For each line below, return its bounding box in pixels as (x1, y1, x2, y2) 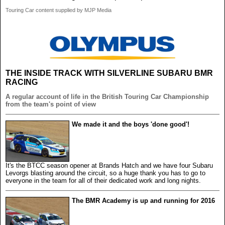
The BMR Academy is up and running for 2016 (72, 196, 215, 204)
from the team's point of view (6, 100, 96, 108)
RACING (6, 77, 38, 86)
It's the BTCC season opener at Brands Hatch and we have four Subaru (6, 161, 213, 169)
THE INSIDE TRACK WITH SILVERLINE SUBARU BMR (6, 68, 213, 77)
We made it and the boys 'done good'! (72, 120, 189, 128)
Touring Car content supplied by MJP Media (6, 7, 111, 13)
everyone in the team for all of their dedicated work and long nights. (6, 176, 201, 184)
